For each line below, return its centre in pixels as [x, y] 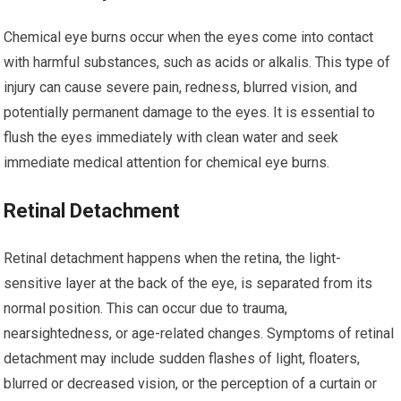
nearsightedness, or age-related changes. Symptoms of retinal [199, 333]
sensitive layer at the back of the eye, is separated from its [188, 283]
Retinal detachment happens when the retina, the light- [173, 258]
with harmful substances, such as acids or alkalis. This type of [197, 62]
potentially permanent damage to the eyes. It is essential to [190, 112]
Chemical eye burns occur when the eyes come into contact [189, 37]
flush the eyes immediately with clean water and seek [171, 137]
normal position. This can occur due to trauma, [146, 308]
